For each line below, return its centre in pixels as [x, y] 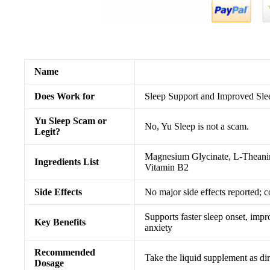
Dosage [49, 263]
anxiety [159, 227]
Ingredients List [67, 162]
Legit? [47, 131]
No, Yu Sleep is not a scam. [197, 126]
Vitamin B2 [167, 167]
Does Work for [64, 96]
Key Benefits [60, 222]
